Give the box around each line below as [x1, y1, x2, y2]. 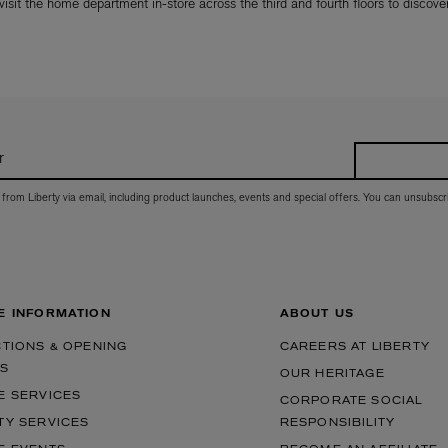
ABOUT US [279, 309, 355, 320]
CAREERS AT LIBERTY [279, 342, 431, 353]
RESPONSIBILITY [279, 418, 396, 429]
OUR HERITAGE [279, 369, 385, 380]
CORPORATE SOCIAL [279, 396, 423, 407]
